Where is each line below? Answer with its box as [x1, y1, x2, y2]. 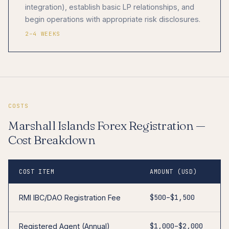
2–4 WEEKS [25, 30, 61, 37]
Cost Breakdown [8, 132, 96, 147]
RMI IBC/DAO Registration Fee [19, 193, 121, 202]
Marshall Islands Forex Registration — [8, 118, 205, 133]
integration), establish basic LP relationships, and [25, 2, 194, 11]
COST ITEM [19, 167, 55, 175]
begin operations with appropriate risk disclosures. [25, 14, 200, 24]
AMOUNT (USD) [150, 167, 197, 175]
